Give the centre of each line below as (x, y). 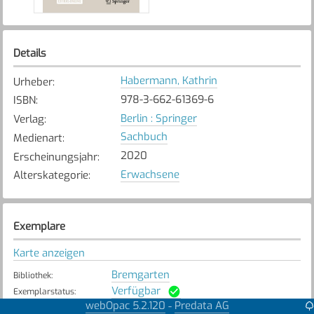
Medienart (37, 138)
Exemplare (39, 226)
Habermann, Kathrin (169, 81)
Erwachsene (150, 174)
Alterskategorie (50, 176)
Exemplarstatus (43, 291)
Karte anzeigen (49, 253)
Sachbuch (144, 137)
